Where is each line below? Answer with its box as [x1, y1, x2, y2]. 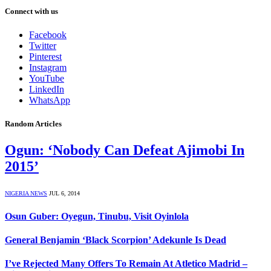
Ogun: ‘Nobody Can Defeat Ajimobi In [5, 142, 244, 158]
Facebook [29, 30, 67, 41]
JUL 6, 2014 [49, 190, 80, 197]
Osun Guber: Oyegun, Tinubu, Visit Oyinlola [5, 211, 189, 221]
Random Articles [5, 119, 62, 129]
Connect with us [5, 6, 58, 16]
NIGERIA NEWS [5, 190, 47, 197]
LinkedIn [29, 84, 64, 95]
